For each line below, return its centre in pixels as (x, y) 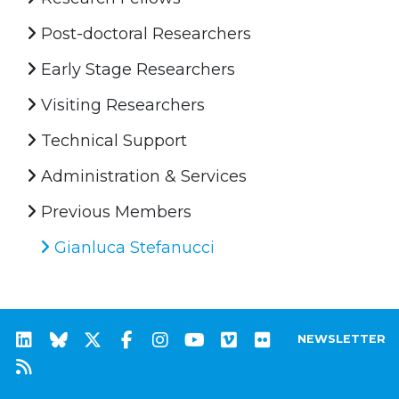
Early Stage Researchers (136, 69)
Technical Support (112, 140)
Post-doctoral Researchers (144, 33)
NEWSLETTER (342, 338)
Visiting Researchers (121, 105)
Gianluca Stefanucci (132, 247)
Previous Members (114, 212)
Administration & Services (142, 176)
